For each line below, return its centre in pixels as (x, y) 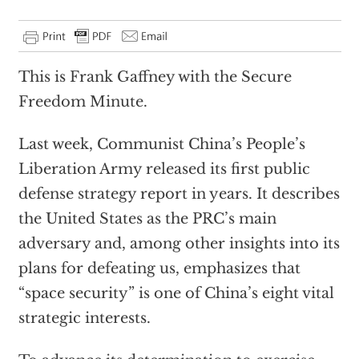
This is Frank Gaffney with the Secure (155, 77)
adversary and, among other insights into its (179, 244)
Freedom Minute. (83, 102)
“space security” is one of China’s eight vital (176, 293)
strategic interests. (84, 318)
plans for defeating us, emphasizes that (159, 268)
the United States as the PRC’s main (147, 219)
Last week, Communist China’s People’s (161, 144)
